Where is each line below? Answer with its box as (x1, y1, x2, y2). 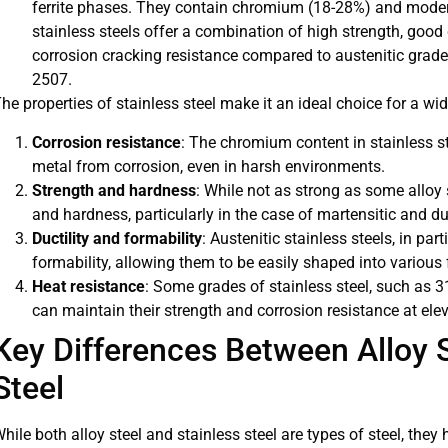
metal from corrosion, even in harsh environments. (31, 156, 385, 176)
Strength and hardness (31, 180, 196, 200)
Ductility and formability (31, 228, 202, 248)
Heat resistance (31, 276, 145, 296)
